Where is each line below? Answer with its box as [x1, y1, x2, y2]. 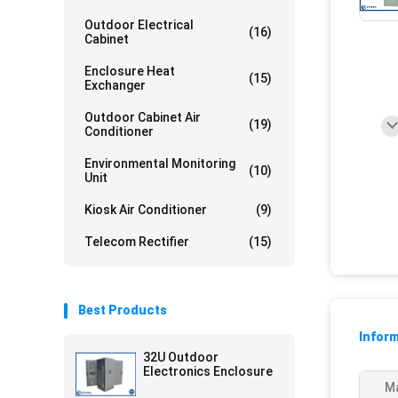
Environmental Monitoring [84, 156, 235, 171]
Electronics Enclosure [143, 364, 273, 378]
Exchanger [84, 78, 146, 92]
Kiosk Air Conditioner [84, 203, 207, 217]
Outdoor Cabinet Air [84, 110, 201, 124]
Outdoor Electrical [84, 18, 194, 32]
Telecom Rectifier [84, 235, 189, 249]
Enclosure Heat [84, 64, 175, 78]
